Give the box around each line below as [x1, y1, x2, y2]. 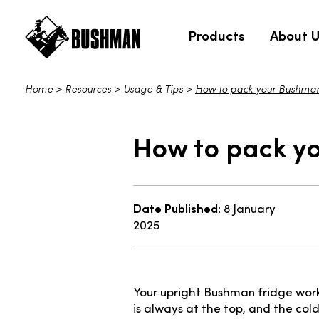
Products [188, 26, 245, 44]
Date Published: [133, 199, 221, 217]
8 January [221, 204, 276, 216]
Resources [65, 85, 111, 95]
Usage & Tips [123, 85, 183, 95]
